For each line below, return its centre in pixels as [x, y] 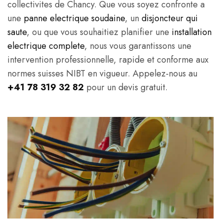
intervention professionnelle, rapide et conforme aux [108, 60]
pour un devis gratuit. [126, 87]
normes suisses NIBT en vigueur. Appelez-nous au [102, 74]
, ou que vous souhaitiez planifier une [99, 32]
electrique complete [46, 46]
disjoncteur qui [170, 18]
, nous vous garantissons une [138, 46]
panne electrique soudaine [74, 18]
